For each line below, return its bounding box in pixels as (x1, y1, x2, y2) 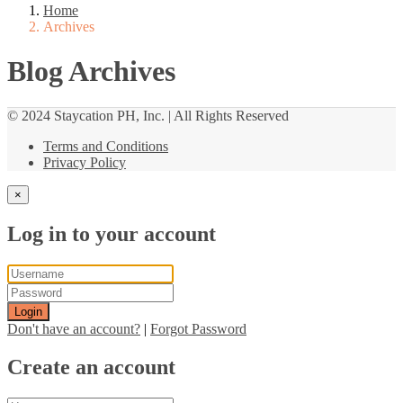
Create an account (7, 354, 175, 379)
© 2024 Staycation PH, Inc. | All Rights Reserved (7, 108, 289, 124)
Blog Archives (7, 54, 175, 87)
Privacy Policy (43, 155, 126, 171)
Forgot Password (150, 321, 246, 336)
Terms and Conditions (43, 139, 168, 155)
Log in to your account (7, 222, 216, 246)
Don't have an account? (7, 321, 140, 336)
